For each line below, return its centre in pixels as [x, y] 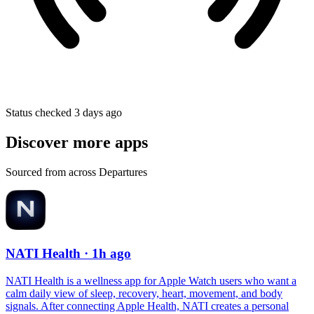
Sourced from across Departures [76, 172]
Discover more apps [77, 143]
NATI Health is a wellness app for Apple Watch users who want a [151, 280]
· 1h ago [108, 253]
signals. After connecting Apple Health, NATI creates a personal [147, 306]
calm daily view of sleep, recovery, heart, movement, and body [144, 293]
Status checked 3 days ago [64, 113]
